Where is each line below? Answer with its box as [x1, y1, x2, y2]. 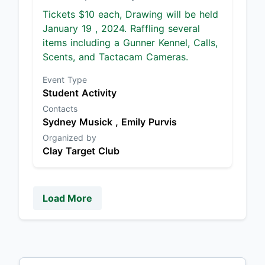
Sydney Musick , [43, 116, 121, 128]
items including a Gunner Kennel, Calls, [43, 37, 218, 49]
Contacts [43, 104, 77, 114]
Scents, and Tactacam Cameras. [43, 51, 188, 63]
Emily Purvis [121, 116, 177, 128]
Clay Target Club [43, 145, 119, 157]
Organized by [43, 132, 96, 143]
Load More [43, 192, 92, 204]
